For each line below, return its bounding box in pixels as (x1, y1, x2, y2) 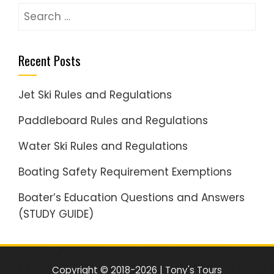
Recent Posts (18, 50, 81, 70)
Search (18, 2, 55, 18)
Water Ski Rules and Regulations (18, 138, 188, 154)
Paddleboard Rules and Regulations (18, 113, 208, 128)
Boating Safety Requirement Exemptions (18, 164, 232, 179)
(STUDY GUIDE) (18, 206, 94, 221)
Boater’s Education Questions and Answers (18, 190, 245, 205)
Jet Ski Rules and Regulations (18, 87, 172, 102)
